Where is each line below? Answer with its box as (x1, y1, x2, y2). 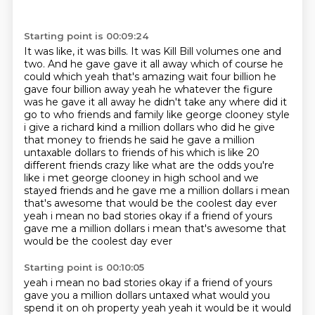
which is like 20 (186, 146, 259, 159)
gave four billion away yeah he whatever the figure (23, 83, 273, 96)
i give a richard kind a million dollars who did (23, 121, 238, 134)
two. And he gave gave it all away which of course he (23, 58, 283, 70)
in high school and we (152, 172, 259, 184)
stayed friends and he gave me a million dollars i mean (23, 184, 290, 197)
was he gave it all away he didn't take (23, 96, 209, 108)
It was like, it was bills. (23, 45, 131, 58)
